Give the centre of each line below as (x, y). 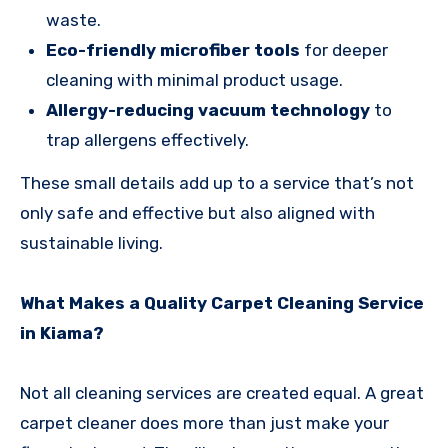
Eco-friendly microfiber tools (172, 50)
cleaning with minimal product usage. (194, 80)
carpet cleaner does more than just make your (204, 422)
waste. (73, 20)
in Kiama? (62, 332)
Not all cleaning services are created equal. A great (222, 392)
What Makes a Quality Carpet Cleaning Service (222, 302)
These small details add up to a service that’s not (217, 182)
